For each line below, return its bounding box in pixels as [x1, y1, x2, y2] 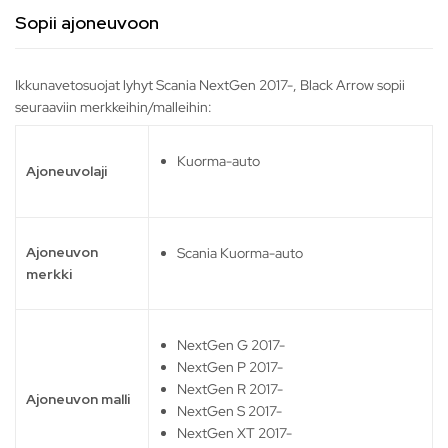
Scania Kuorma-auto [177, 244, 304, 263]
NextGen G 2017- [177, 336, 286, 355]
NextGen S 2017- [177, 402, 283, 421]
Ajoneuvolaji [26, 162, 107, 181]
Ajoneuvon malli [26, 390, 130, 409]
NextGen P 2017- [177, 358, 284, 377]
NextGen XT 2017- [177, 424, 293, 443]
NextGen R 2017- [177, 380, 284, 399]
